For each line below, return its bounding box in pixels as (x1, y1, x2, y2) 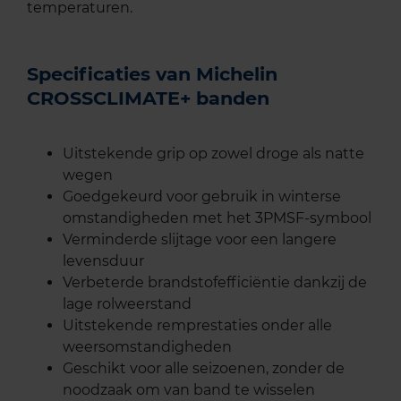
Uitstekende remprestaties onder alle (63, 317, 332, 335)
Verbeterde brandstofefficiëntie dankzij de (63, 274, 367, 292)
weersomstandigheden (63, 338, 232, 356)
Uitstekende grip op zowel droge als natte (63, 145, 364, 163)
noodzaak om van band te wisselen (63, 381, 315, 399)
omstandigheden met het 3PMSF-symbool (63, 209, 371, 227)
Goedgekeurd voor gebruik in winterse (63, 188, 341, 206)
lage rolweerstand (63, 295, 192, 313)
